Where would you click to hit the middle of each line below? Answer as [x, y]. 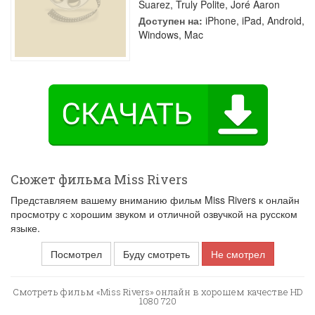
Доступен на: [171, 20]
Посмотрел [76, 254]
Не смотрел [238, 254]
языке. [25, 228]
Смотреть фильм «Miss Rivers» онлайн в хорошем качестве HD [157, 292]
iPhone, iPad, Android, [253, 20]
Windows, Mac [171, 34]
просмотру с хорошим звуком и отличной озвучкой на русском [154, 214]
